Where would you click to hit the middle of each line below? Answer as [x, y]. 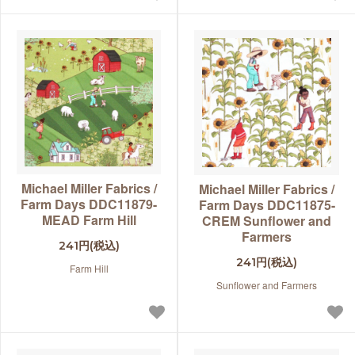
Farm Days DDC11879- [89, 204]
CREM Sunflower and [267, 221]
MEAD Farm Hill [89, 220]
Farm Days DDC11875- [267, 205]
